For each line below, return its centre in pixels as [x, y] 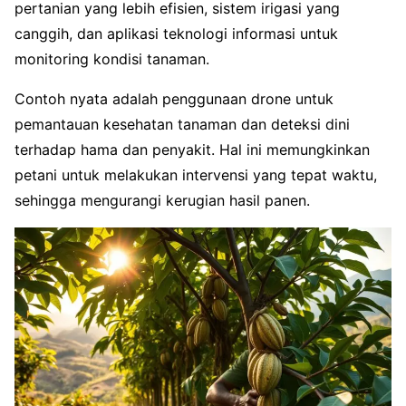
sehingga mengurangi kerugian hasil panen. [162, 200]
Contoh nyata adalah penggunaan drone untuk [174, 98]
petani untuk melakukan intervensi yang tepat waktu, [196, 174]
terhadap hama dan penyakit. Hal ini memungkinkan [192, 149]
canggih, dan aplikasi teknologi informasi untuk [176, 33]
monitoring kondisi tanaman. [112, 58]
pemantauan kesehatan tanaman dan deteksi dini [182, 124]
